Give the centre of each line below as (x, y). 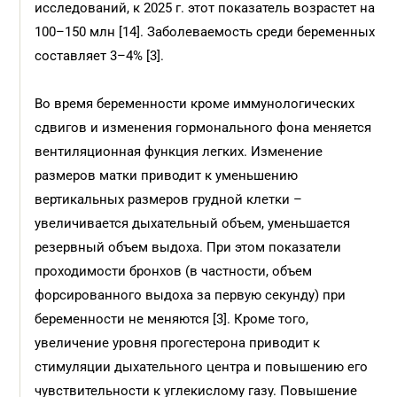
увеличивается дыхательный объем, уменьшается (193, 223)
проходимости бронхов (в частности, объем (174, 271)
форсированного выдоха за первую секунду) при (191, 295)
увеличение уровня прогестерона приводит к (178, 343)
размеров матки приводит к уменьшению (167, 175)
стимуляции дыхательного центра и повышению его (202, 367)
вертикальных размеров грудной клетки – (169, 199)
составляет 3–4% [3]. (100, 56)
